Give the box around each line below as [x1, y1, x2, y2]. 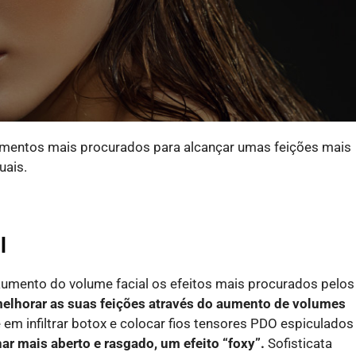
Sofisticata [268, 335, 332, 351]
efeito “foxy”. [184, 335, 265, 351]
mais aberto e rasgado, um [17, 335, 184, 351]
